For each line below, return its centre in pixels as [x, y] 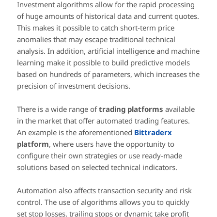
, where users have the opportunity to [112, 144]
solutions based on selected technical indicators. [97, 167]
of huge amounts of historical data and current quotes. [108, 16]
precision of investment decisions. [74, 86]
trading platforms [132, 109]
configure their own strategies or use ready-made [100, 156]
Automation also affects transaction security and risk [104, 191]
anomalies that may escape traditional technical [96, 39]
